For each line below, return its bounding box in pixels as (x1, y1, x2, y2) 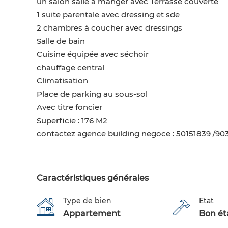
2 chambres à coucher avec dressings (37, 23, 182, 33)
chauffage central (37, 63, 104, 73)
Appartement (63, 209, 121, 219)
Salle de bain (37, 36, 85, 46)
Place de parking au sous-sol (37, 89, 148, 99)
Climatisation (37, 76, 88, 86)
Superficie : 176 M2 (37, 116, 107, 126)
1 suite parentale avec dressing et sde (37, 10, 180, 20)
